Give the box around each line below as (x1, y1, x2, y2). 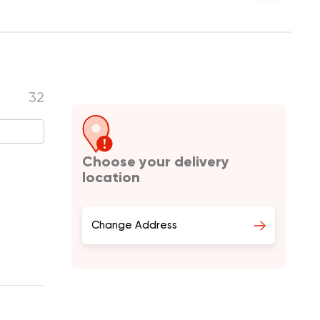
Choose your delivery (82, 153, 229, 170)
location (82, 169, 140, 186)
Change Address (91, 219, 177, 231)
